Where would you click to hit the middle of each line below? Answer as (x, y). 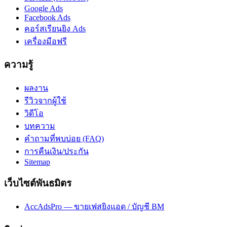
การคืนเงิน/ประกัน (56, 151)
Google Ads (44, 9)
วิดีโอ (34, 113)
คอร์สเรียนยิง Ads (55, 29)
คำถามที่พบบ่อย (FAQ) (64, 138)
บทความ (40, 126)
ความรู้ (18, 64)
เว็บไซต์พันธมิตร (38, 183)
